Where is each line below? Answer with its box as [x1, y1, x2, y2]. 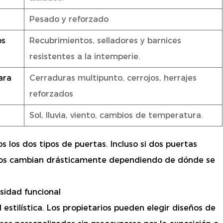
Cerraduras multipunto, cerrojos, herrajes [29, 73, 197, 83]
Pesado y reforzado [29, 14, 109, 24]
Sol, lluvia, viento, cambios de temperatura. [29, 111, 203, 120]
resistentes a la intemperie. [29, 52, 140, 62]
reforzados [29, 89, 73, 99]
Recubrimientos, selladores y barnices [29, 36, 181, 46]
